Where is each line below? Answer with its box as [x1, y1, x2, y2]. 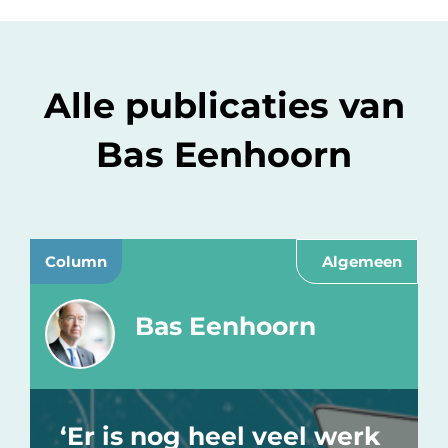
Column [45, 252, 107, 272]
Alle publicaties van [43, 84, 405, 128]
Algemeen [322, 252, 402, 272]
